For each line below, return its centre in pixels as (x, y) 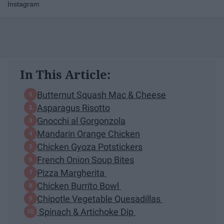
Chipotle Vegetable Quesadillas (100, 198)
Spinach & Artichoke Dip (86, 211)
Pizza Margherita (72, 172)
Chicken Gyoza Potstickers (90, 146)
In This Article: (65, 74)
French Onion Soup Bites (85, 159)
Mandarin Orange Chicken (88, 133)
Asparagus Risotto (73, 107)
